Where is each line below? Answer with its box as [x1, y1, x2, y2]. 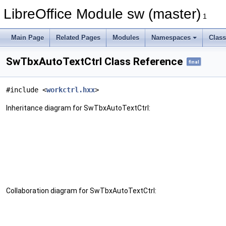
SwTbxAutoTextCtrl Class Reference [6, 55, 183, 68]
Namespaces [151, 34, 191, 41]
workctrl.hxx [46, 86, 95, 94]
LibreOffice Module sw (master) [4, 6, 201, 22]
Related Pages [56, 34, 100, 41]
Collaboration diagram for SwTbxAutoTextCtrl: [6, 187, 156, 195]
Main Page [11, 34, 44, 41]
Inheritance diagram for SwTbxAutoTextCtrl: [6, 104, 150, 112]
